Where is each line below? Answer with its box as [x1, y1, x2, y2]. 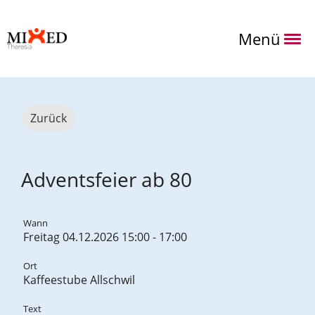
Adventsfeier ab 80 [21, 166, 192, 193]
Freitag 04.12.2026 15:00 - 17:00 [23, 229, 187, 245]
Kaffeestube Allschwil [23, 272, 135, 288]
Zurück [30, 110, 67, 126]
